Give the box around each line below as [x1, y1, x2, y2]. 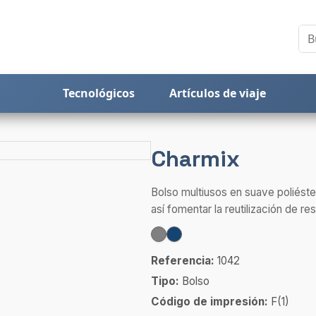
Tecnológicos [63, 85, 135, 101]
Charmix [151, 145, 240, 173]
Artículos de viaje [169, 85, 266, 101]
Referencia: [151, 254, 214, 267]
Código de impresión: [151, 295, 268, 308]
